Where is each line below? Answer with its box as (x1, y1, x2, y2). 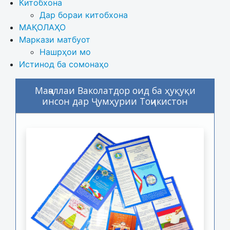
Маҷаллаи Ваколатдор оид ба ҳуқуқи (34, 84, 196, 97)
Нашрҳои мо (40, 47, 91, 57)
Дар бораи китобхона (40, 10, 130, 21)
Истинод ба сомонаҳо (19, 59, 109, 70)
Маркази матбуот (19, 34, 90, 45)
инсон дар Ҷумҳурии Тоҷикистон (42, 95, 188, 108)
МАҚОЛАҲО (19, 22, 66, 33)
